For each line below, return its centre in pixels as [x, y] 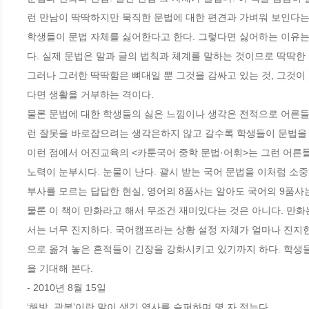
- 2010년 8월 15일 [67, 288]
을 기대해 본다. [60, 269]
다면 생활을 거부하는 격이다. [90, 95]
